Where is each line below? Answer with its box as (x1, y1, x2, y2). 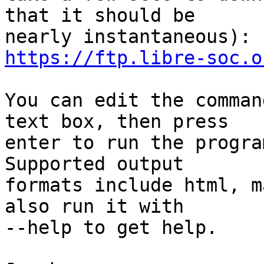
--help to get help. (5, 217, 217, 239)
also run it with (5, 196, 184, 217)
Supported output (5, 153, 184, 175)
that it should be (5, 5, 195, 27)
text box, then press (5, 111, 229, 133)
